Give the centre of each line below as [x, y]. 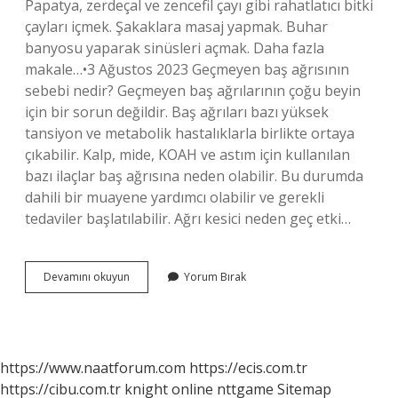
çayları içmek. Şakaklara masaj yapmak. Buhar [176, 27]
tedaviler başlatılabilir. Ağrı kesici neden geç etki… [188, 219]
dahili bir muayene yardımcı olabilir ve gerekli [175, 197]
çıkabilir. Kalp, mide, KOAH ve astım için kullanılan [187, 155]
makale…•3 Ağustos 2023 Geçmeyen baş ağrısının [187, 69]
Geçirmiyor [157, 356]
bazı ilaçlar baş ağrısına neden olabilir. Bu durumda [194, 176]
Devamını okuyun [87, 277]
